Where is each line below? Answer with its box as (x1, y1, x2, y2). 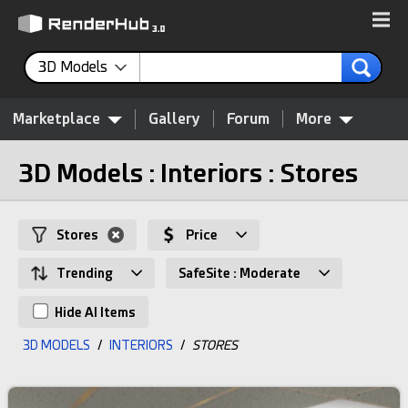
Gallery (148, 110, 200, 127)
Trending (56, 266, 113, 280)
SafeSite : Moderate (178, 266, 301, 280)
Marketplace (13, 110, 100, 127)
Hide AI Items (52, 305, 136, 320)
